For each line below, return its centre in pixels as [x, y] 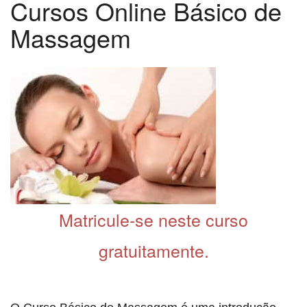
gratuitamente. [153, 250]
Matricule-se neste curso [153, 219]
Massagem [71, 37]
